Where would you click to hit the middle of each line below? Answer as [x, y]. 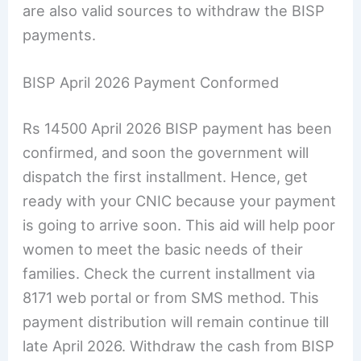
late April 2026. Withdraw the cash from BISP [179, 346]
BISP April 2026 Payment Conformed [151, 82]
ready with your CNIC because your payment [180, 201]
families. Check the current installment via [169, 274]
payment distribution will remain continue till [176, 322]
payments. [60, 34]
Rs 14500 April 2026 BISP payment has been [178, 129]
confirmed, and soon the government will [166, 153]
